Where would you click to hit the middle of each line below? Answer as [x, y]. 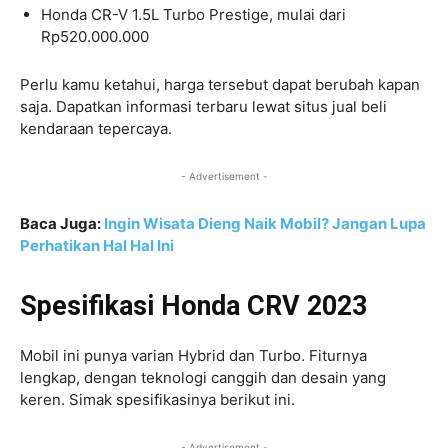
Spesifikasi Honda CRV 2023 [193, 305]
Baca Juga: [62, 223]
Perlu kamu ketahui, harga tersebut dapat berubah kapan [220, 84]
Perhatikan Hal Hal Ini [97, 245]
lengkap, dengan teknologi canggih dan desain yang [203, 377]
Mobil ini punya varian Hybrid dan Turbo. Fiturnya [193, 355]
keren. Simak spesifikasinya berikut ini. [157, 399]
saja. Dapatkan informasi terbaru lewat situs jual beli [203, 106]
